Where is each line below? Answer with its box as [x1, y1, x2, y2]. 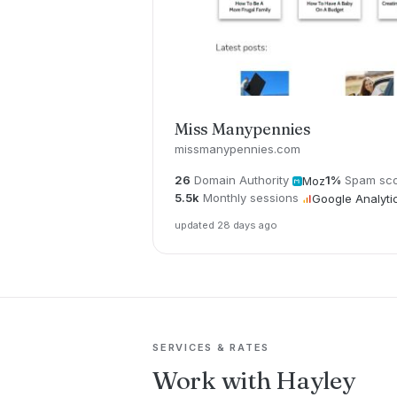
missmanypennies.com [175, 142, 300, 156]
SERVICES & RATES [152, 340, 270, 354]
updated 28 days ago [175, 218, 277, 231]
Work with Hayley [152, 364, 355, 395]
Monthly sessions [203, 190, 299, 205]
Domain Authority [194, 173, 289, 187]
